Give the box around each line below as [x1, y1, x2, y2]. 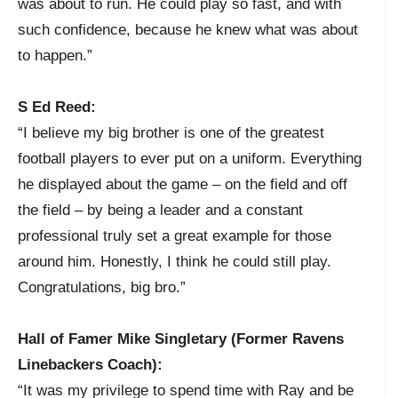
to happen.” [18, 46, 92, 64]
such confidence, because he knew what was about [18, 20, 358, 38]
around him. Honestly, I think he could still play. [18, 252, 331, 270]
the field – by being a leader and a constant [18, 201, 303, 219]
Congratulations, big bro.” [18, 278, 186, 296]
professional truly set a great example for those [18, 227, 331, 244]
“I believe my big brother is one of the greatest [18, 123, 324, 141]
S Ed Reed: [18, 98, 96, 115]
